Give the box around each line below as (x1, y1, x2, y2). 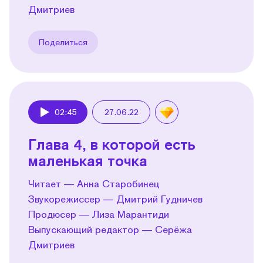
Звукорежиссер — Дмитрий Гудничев (28, 193, 203, 204)
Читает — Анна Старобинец (28, 177, 160, 189)
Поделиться (39, 36, 87, 47)
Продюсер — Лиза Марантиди (28, 208, 169, 220)
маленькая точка (28, 151, 147, 169)
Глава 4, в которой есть (28, 135, 195, 153)
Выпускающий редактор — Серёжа (28, 223, 192, 235)
